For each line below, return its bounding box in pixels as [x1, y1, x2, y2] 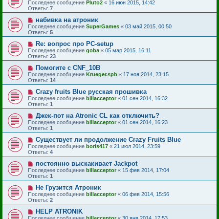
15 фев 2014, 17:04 [122, 167, 169, 173]
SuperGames [86, 23, 119, 29]
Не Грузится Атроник [35, 184, 101, 191]
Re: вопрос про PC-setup [35, 40, 113, 47]
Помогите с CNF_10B [35, 64, 100, 71]
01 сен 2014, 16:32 [122, 95, 168, 101]
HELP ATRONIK [35, 208, 83, 215]
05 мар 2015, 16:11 [105, 47, 151, 53]
